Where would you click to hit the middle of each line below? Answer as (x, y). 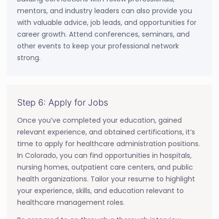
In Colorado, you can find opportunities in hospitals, (104, 155)
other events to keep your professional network (98, 46)
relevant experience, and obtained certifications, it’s (106, 132)
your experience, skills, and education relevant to (100, 190)
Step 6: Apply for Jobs (63, 102)
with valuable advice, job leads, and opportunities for (107, 22)
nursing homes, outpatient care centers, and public (105, 167)
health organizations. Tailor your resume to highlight (106, 179)
